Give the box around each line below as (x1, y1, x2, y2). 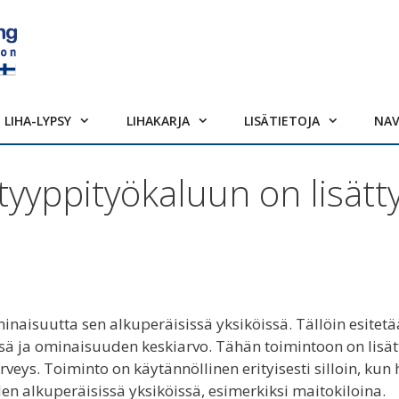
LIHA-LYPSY (4, 112, 72, 129)
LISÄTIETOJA (243, 112, 320, 129)
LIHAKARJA (126, 112, 190, 129)
